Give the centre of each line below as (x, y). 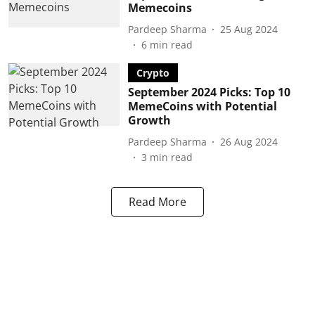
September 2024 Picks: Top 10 (209, 92)
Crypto (153, 73)
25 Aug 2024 (249, 29)
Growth (149, 120)
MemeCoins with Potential (202, 106)
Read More (157, 202)
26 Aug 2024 (249, 141)
